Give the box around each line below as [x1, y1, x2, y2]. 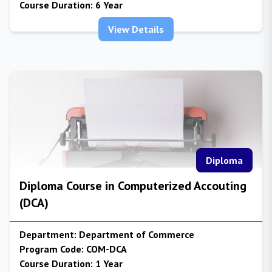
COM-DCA [84, 243, 127, 255]
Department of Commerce [76, 228, 194, 240]
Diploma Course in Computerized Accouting [19, 178, 246, 194]
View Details [108, 23, 164, 35]
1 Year [93, 257, 123, 270]
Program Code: [19, 243, 84, 255]
